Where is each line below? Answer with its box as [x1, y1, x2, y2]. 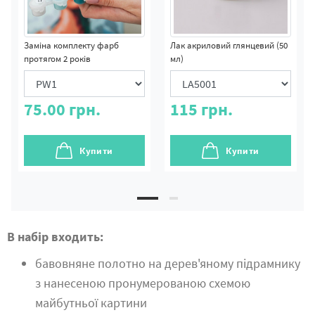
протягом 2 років [24, 53, 91, 65]
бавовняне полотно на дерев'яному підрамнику [35, 255, 300, 271]
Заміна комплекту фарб [24, 39, 119, 51]
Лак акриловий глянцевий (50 [170, 39, 288, 51]
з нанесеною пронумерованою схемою [35, 275, 250, 291]
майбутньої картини [35, 295, 147, 311]
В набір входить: [7, 229, 103, 245]
